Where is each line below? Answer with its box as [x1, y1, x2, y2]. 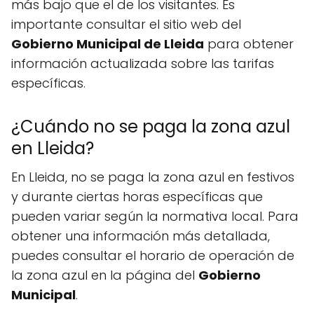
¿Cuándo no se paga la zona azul [11, 115, 290, 138]
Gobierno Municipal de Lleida [11, 35, 204, 53]
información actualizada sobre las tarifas [11, 55, 274, 72]
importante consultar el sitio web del [11, 15, 241, 33]
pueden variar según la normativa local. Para [11, 207, 299, 225]
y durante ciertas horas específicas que [11, 188, 263, 205]
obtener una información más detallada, [11, 227, 270, 245]
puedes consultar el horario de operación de [11, 247, 294, 264]
